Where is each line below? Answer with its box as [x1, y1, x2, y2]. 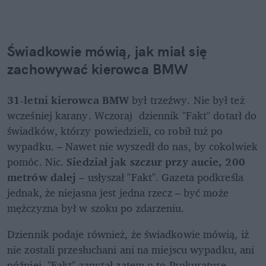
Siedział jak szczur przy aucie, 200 [66, 152, 245, 170]
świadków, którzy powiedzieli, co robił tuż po [7, 121, 223, 140]
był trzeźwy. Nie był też [129, 90, 245, 109]
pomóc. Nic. [7, 152, 67, 170]
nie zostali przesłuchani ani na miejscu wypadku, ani [7, 240, 255, 258]
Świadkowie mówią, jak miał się [7, 42, 207, 60]
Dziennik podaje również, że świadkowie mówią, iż [7, 224, 249, 243]
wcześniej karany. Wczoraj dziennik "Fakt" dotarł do [7, 106, 257, 124]
